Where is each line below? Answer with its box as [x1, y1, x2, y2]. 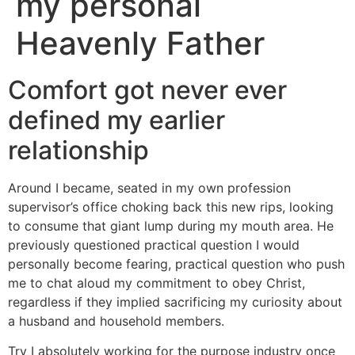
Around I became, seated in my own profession [8, 179, 291, 196]
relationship [8, 134, 149, 166]
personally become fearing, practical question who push [8, 255, 345, 272]
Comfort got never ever [8, 74, 287, 105]
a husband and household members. [8, 312, 224, 329]
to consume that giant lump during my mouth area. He [8, 217, 334, 234]
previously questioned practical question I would [8, 236, 300, 253]
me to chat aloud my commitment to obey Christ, [8, 274, 305, 291]
